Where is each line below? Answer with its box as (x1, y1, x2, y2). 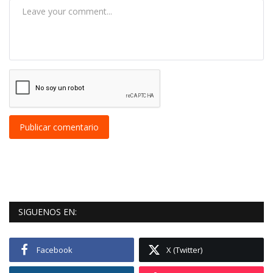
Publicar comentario (19, 121, 99, 133)
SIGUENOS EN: (18, 206, 77, 218)
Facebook (37, 244, 73, 256)
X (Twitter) (166, 244, 203, 256)
